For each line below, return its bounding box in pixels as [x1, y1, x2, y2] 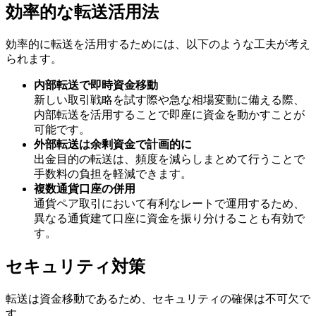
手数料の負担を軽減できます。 [34, 167, 192, 180]
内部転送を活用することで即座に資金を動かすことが [34, 108, 305, 121]
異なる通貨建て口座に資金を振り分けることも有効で [34, 212, 305, 224]
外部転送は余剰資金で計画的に [34, 138, 192, 150]
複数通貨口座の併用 [34, 182, 135, 195]
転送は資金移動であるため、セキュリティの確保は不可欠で [6, 292, 310, 305]
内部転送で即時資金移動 [34, 78, 158, 91]
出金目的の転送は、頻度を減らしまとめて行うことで [34, 152, 305, 165]
